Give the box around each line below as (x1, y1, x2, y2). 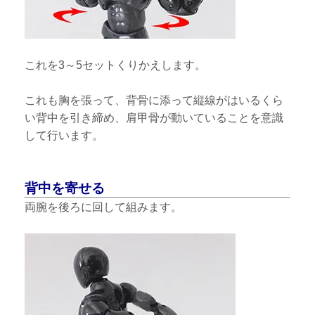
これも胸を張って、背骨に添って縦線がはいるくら (25, 94, 284, 106)
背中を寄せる (25, 180, 105, 195)
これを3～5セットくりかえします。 (25, 58, 207, 71)
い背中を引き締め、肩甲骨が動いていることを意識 (25, 111, 284, 124)
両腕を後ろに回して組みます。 (25, 200, 183, 213)
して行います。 (25, 129, 104, 141)
